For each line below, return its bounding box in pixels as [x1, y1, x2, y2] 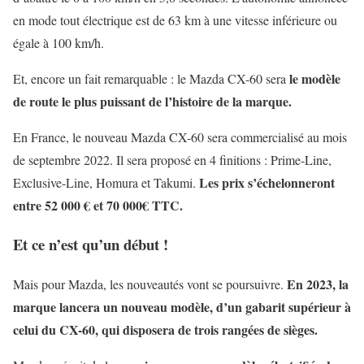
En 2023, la [287, 275, 349, 294]
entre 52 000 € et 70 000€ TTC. [13, 195, 183, 214]
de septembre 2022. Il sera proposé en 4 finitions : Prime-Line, [13, 150, 331, 168]
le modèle [289, 68, 340, 88]
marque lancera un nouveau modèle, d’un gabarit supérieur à [13, 297, 351, 317]
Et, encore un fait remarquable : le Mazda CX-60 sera [13, 69, 289, 87]
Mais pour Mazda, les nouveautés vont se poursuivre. [13, 275, 287, 293]
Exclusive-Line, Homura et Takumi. [13, 173, 199, 191]
